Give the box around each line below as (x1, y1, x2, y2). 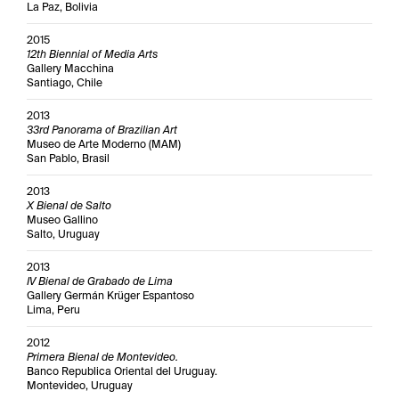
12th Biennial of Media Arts (27, 47, 158, 61)
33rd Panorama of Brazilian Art (27, 123, 177, 137)
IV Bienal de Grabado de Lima (27, 274, 173, 289)
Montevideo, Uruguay (27, 379, 133, 393)
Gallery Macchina (27, 61, 114, 76)
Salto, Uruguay (27, 227, 100, 241)
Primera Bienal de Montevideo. (27, 350, 178, 364)
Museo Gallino (27, 213, 98, 227)
